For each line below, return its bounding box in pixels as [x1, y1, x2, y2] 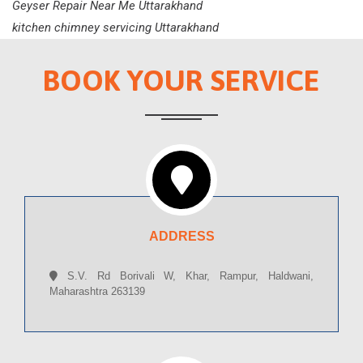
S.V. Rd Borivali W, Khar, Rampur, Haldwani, [58, 270, 314, 283]
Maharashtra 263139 [49, 285, 145, 298]
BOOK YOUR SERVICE [43, 63, 320, 98]
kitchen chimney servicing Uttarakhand [12, 20, 219, 36]
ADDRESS [148, 229, 215, 244]
